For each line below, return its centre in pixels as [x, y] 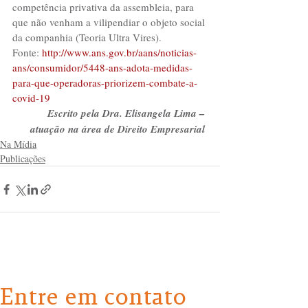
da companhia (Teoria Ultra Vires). [87, 37]
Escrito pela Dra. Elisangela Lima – [128, 113]
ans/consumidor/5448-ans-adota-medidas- [102, 67]
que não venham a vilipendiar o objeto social [110, 22]
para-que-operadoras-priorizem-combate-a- [105, 82]
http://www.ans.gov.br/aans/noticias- [118, 52]
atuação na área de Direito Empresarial [119, 129]
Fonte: [26, 52]
